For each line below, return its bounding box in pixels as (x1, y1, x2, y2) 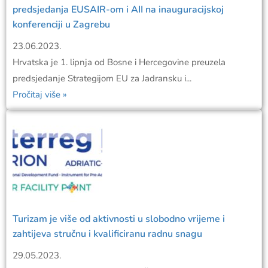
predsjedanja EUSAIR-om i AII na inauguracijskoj (13, 3, 224, 17)
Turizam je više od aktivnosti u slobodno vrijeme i (13, 212, 225, 226)
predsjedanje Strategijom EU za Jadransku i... (13, 72, 191, 85)
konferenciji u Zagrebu (13, 18, 110, 32)
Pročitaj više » (13, 89, 67, 101)
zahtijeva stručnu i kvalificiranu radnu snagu (13, 227, 202, 241)
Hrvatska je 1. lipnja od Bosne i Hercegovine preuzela (13, 56, 226, 69)
